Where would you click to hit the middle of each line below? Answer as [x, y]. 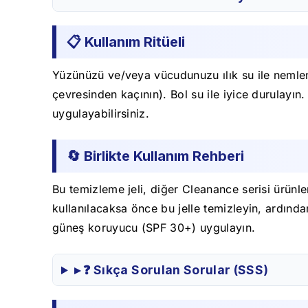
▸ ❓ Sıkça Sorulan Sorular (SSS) [171, 270]
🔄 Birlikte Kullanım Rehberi [155, 156]
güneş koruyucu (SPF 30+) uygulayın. [154, 228]
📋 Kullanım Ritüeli [126, 42]
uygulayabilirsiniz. [101, 114]
